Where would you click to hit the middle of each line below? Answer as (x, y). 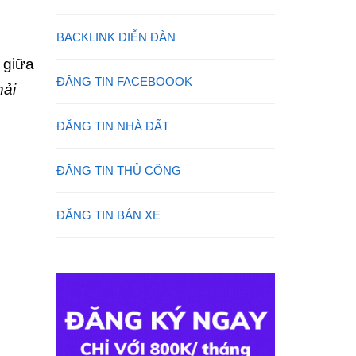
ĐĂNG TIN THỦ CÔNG (119, 170)
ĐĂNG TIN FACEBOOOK (124, 81)
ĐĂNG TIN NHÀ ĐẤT (113, 126)
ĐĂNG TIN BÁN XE (108, 215)
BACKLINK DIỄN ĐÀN (116, 37)
